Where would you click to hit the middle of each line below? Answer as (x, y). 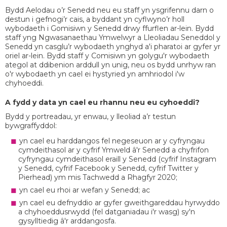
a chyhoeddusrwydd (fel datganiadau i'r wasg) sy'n (107, 212)
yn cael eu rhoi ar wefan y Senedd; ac (84, 190)
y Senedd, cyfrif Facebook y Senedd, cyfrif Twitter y (108, 168)
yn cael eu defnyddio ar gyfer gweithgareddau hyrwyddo (119, 203)
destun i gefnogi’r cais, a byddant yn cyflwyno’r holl (95, 20)
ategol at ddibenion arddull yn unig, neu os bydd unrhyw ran (110, 65)
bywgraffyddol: (31, 126)
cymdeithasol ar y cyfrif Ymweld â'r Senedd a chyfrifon (113, 150)
